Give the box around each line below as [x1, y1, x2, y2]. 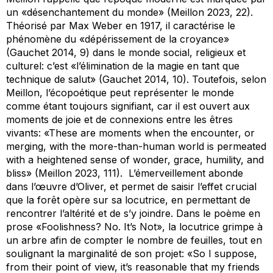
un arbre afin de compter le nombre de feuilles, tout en [6, 234, 262, 247]
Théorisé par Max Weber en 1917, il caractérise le [6, 19, 235, 32]
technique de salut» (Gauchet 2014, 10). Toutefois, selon [6, 73, 266, 86]
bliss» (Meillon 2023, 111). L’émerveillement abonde [6, 167, 243, 180]
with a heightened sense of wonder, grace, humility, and [6, 154, 264, 166]
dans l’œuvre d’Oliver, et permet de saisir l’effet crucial [6, 180, 257, 193]
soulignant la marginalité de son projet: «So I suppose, [6, 247, 257, 260]
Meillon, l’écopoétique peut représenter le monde [6, 87, 234, 99]
